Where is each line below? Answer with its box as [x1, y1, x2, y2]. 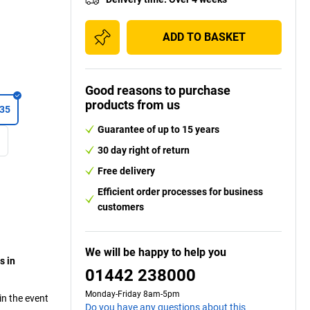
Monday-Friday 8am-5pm [85, 289, 180, 299]
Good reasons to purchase [85, 82, 230, 98]
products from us [85, 97, 180, 112]
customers [98, 201, 144, 212]
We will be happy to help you [85, 245, 226, 259]
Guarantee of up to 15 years [98, 123, 219, 135]
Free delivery [98, 165, 155, 176]
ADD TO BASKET [163, 30, 246, 44]
